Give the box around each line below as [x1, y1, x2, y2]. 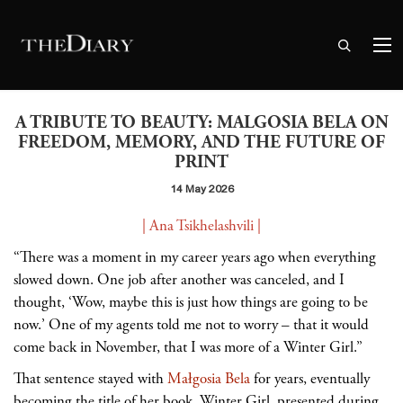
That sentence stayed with [13, 369, 167, 389]
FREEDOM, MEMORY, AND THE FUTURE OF [18, 131, 385, 154]
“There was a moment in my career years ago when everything [13, 247, 376, 267]
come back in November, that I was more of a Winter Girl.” [13, 337, 363, 357]
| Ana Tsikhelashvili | [142, 216, 261, 236]
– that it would [282, 315, 369, 335]
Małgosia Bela [167, 369, 250, 389]
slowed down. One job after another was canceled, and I [13, 270, 345, 290]
